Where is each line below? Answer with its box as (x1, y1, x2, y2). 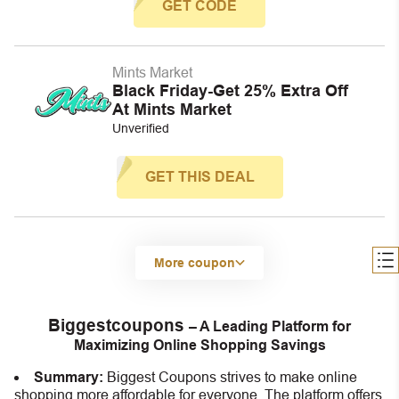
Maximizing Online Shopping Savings (73, 338, 326, 353)
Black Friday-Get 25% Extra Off (112, 82, 348, 100)
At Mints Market (112, 101, 232, 118)
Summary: (34, 370, 107, 385)
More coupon (154, 256, 235, 270)
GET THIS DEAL (144, 169, 255, 184)
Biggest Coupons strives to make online (107, 370, 357, 385)
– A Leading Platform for (189, 319, 351, 334)
